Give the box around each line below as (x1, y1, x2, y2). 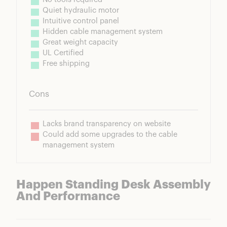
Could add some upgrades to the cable (43, 130, 177, 138)
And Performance (16, 190, 120, 203)
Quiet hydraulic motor (43, 6, 119, 14)
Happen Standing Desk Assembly (16, 178, 211, 191)
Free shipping (43, 59, 90, 67)
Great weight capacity (43, 38, 118, 46)
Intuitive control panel (43, 17, 119, 25)
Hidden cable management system (43, 27, 163, 35)
